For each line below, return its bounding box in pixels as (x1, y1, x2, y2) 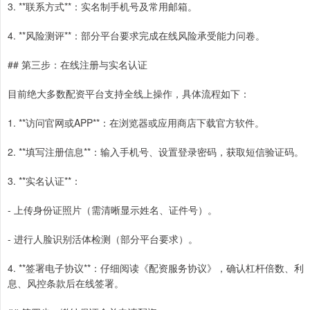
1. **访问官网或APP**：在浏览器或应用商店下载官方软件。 (8, 116, 264, 130)
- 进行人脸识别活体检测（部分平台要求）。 (8, 232, 198, 246)
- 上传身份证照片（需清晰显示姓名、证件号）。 (8, 203, 217, 217)
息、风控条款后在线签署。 (8, 276, 124, 291)
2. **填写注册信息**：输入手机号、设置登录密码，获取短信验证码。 (8, 145, 304, 159)
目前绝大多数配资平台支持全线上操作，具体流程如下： (8, 86, 250, 101)
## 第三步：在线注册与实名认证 (8, 57, 147, 72)
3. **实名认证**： (8, 174, 81, 188)
